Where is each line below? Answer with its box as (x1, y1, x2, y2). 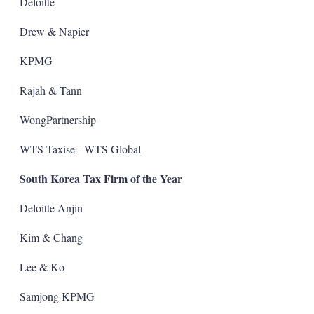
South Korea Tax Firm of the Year (19, 170, 182, 186)
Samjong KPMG (19, 288, 95, 303)
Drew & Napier (19, 23, 89, 39)
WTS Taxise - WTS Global (19, 141, 141, 156)
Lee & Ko (19, 259, 64, 274)
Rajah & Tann (19, 82, 82, 97)
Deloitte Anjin (19, 200, 83, 215)
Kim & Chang (19, 229, 83, 245)
